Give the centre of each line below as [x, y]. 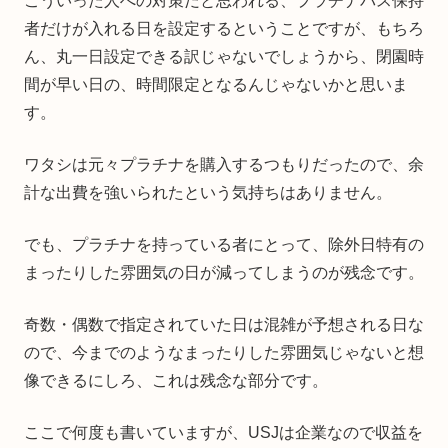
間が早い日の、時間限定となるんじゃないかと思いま [216, 84]
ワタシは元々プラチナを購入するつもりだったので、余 [224, 164]
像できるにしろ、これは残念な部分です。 [176, 380]
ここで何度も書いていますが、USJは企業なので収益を [223, 432]
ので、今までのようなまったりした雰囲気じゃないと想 [224, 352]
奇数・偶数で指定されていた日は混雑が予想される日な [224, 324]
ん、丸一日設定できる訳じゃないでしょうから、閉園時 [224, 56]
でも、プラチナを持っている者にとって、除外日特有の [224, 244]
